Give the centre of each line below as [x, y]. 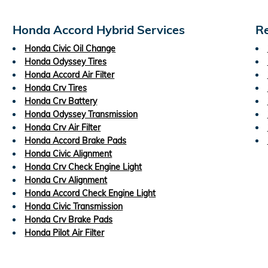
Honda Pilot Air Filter [65, 232]
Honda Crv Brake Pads [69, 219]
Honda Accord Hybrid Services [99, 29]
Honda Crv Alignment [66, 180]
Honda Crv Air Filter [63, 127]
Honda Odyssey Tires [66, 61]
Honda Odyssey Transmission [81, 114]
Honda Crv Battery [61, 101]
